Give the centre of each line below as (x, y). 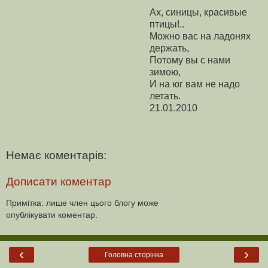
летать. (165, 96)
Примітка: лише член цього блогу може (82, 202)
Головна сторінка (134, 255)
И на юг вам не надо (195, 84)
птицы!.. (167, 25)
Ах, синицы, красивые (198, 13)
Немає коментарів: (56, 155)
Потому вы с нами (190, 60)
